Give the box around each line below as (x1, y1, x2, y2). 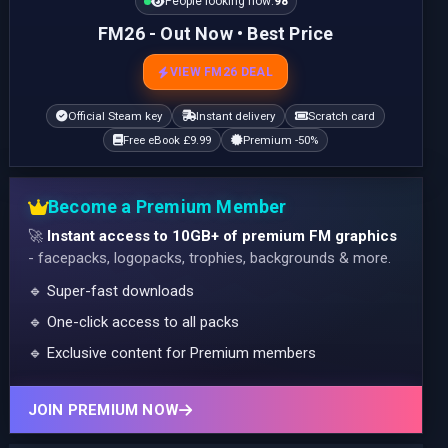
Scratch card (308, 108, 376, 123)
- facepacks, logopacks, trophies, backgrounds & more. (27, 249, 391, 268)
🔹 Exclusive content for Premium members (27, 344, 316, 363)
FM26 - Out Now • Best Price (97, 23, 334, 45)
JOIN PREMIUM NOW (27, 401, 179, 420)
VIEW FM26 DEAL (169, 65, 273, 80)
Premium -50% (243, 132, 319, 147)
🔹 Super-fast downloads (27, 282, 194, 301)
